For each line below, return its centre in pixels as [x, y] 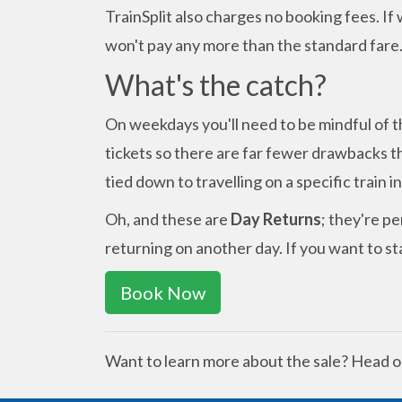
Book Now [163, 292]
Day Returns [276, 218]
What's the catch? [216, 84]
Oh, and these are [168, 218]
